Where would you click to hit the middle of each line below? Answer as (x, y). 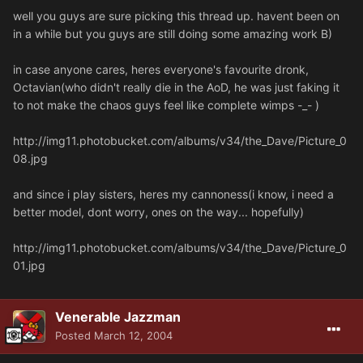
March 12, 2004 (133, 336)
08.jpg (30, 159)
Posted (75, 336)
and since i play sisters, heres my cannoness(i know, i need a (173, 194)
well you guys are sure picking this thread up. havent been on (176, 16)
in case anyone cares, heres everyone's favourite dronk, (161, 70)
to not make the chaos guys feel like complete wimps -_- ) (166, 105)
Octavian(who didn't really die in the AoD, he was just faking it (176, 88)
